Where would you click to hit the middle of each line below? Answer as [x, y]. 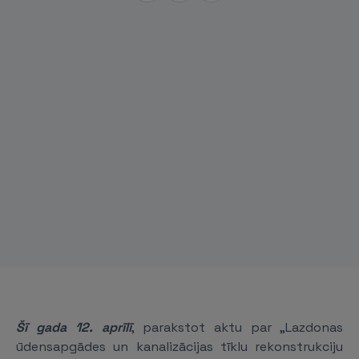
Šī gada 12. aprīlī [74, 327]
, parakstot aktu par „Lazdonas [237, 327]
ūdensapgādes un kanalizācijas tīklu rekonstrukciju [179, 347]
